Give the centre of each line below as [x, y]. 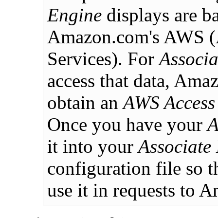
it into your [93, 146]
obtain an [85, 102]
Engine [74, 15]
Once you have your [127, 124]
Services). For [103, 58]
